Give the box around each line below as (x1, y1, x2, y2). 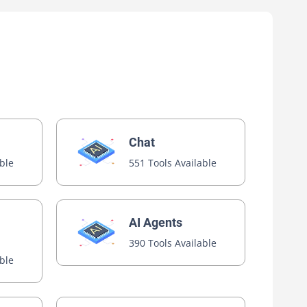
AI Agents (129, 215, 183, 230)
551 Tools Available (129, 156, 217, 169)
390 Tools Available (129, 236, 217, 249)
